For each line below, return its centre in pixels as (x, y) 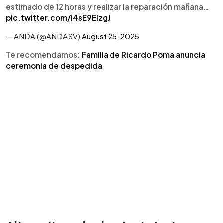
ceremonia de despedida (54, 65)
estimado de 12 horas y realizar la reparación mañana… (108, 7)
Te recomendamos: (44, 55)
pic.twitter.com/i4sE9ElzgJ (58, 18)
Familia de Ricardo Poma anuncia (143, 55)
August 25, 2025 (111, 36)
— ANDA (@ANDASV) (44, 36)
